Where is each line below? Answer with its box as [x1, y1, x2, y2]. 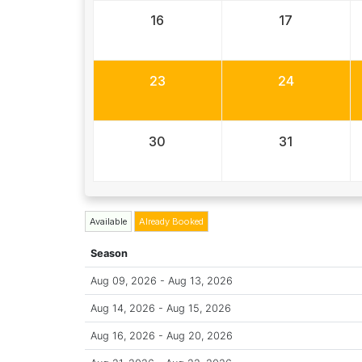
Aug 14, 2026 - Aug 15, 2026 [90, 301, 231, 314]
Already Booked [138, 215, 204, 227]
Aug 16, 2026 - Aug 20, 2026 [90, 329, 233, 342]
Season [90, 246, 128, 259]
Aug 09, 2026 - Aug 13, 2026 [90, 274, 233, 287]
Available [89, 215, 127, 227]
